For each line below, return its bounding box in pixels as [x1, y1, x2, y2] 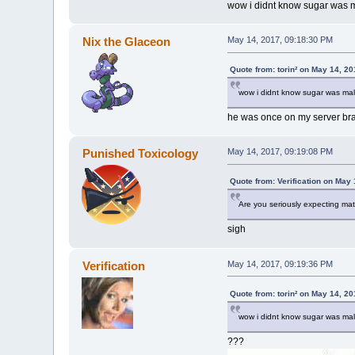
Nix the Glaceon [82, 35, 170, 49]
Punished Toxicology [82, 147, 198, 161]
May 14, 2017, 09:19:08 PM [227, 147, 333, 157]
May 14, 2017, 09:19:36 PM [227, 258, 333, 269]
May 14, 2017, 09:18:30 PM [227, 35, 333, 45]
